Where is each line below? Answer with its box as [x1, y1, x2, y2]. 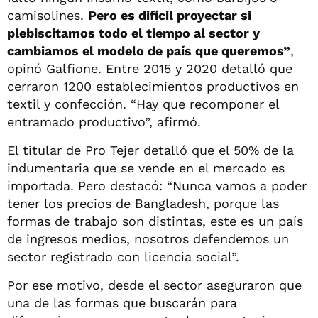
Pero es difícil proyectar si [88, 7, 251, 23]
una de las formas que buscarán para [7, 295, 237, 310]
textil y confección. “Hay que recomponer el [7, 96, 279, 111]
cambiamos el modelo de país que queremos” [7, 43, 290, 58]
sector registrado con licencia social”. [7, 248, 239, 264]
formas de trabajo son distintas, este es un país [7, 213, 303, 229]
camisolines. [7, 7, 88, 23]
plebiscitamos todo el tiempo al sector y [7, 25, 260, 40]
